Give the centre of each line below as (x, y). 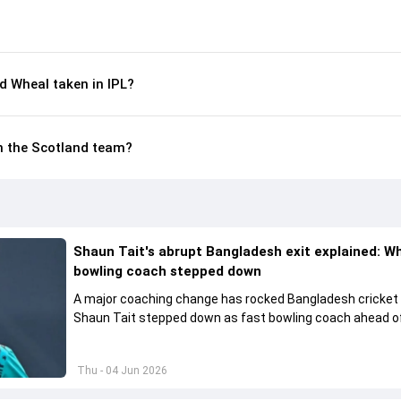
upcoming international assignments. (182, 337)
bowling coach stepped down (168, 271)
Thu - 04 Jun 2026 (123, 371)
